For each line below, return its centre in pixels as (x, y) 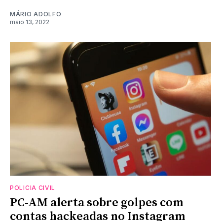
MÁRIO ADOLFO (36, 14)
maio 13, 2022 (30, 22)
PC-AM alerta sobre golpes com (96, 203)
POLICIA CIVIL (33, 187)
